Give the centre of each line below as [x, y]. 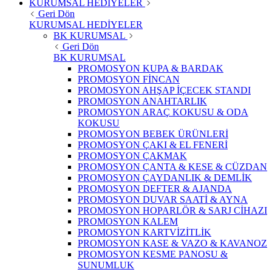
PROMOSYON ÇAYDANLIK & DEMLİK [165, 177]
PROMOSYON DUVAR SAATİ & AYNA [163, 199]
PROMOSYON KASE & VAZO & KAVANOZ [172, 243]
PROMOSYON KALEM [128, 221]
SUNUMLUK [106, 265]
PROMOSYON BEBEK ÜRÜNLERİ [153, 134]
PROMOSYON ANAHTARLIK [142, 101]
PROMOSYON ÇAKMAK [132, 155]
